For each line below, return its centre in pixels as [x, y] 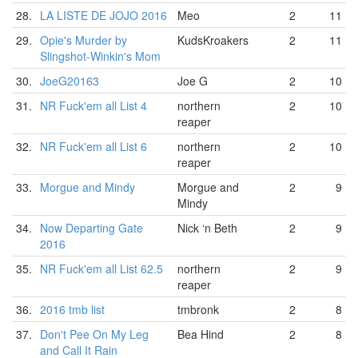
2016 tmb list [72, 309]
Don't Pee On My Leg [94, 334]
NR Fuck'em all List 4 [93, 105]
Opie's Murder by [84, 40]
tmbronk [198, 309]
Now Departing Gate [91, 228]
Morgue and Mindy [88, 187]
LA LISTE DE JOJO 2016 [103, 15]
